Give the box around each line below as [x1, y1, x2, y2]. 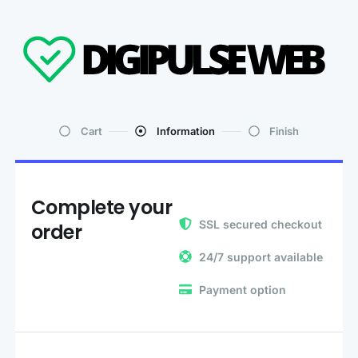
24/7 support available [198, 249, 323, 264]
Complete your [30, 193, 173, 221]
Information [156, 124, 215, 137]
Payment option [198, 282, 286, 296]
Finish [269, 124, 299, 137]
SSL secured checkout [198, 217, 322, 231]
